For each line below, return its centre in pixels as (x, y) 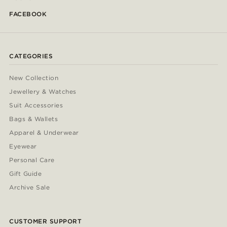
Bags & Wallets (34, 119)
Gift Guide (26, 174)
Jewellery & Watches (43, 92)
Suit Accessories (36, 105)
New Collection (34, 78)
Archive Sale (30, 187)
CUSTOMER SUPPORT (46, 221)
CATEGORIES (31, 56)
